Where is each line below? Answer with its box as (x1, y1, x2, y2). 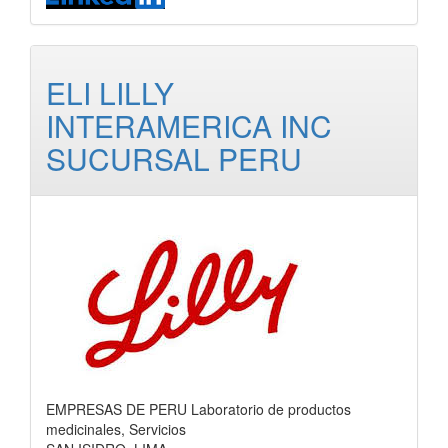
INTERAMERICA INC (46, 104, 332, 147)
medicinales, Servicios (46, 419, 186, 439)
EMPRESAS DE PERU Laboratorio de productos (46, 399, 351, 419)
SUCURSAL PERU (46, 137, 302, 180)
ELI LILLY (46, 71, 174, 114)
